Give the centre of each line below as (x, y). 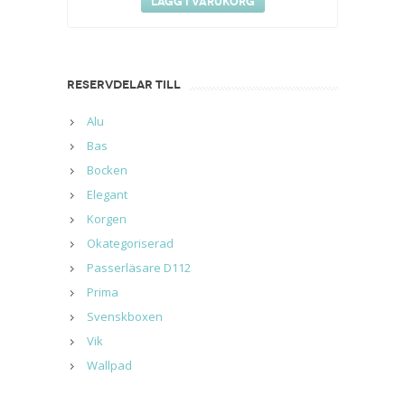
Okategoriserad (130, 243)
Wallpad (109, 365)
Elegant (107, 194)
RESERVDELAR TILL (124, 85)
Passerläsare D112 (139, 268)
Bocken (107, 170)
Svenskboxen (125, 316)
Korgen (107, 219)
